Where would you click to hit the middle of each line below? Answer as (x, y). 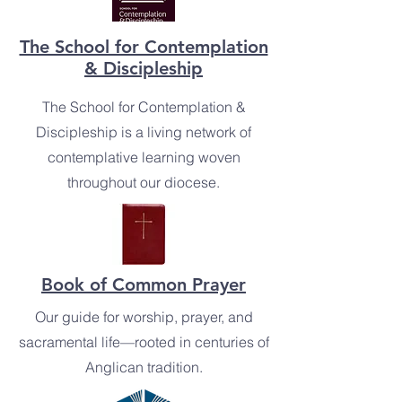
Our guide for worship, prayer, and (144, 317)
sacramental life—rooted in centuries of (144, 342)
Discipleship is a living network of (144, 132)
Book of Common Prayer (144, 284)
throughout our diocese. (144, 182)
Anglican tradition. (144, 367)
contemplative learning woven (144, 157)
